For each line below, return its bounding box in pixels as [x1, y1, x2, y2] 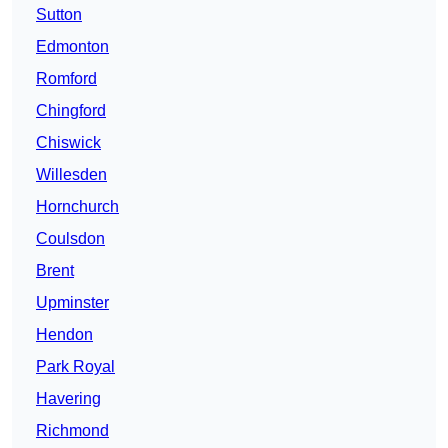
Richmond [36, 422, 109, 440]
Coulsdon [36, 230, 105, 248]
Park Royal [36, 358, 115, 376]
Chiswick [36, 134, 101, 152]
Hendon [36, 326, 93, 344]
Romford [36, 70, 97, 88]
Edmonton [36, 38, 109, 56]
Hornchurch [36, 198, 119, 216]
